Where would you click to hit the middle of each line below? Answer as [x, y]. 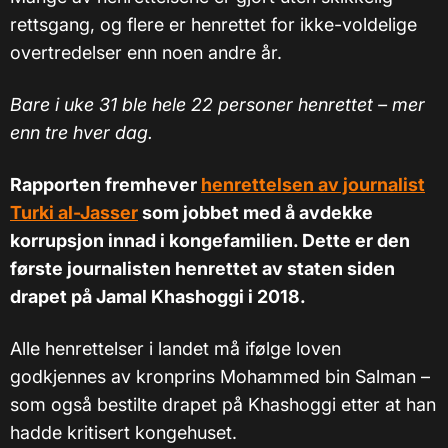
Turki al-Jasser [74, 213]
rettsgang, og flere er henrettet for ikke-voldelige [213, 25]
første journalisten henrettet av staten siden [202, 269]
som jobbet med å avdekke [255, 213]
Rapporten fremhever [105, 185]
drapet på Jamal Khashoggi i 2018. [158, 297]
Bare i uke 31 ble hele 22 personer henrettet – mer [217, 105]
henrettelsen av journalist [313, 185]
